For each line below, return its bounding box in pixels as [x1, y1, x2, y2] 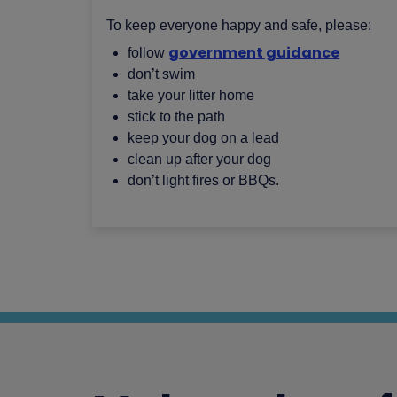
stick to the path [128, 109, 226, 124]
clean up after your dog [128, 152, 272, 167]
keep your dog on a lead [128, 130, 280, 145]
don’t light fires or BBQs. [128, 173, 280, 188]
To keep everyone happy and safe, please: [106, 18, 372, 33]
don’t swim [128, 66, 196, 82]
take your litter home [128, 88, 255, 103]
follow [128, 45, 169, 60]
